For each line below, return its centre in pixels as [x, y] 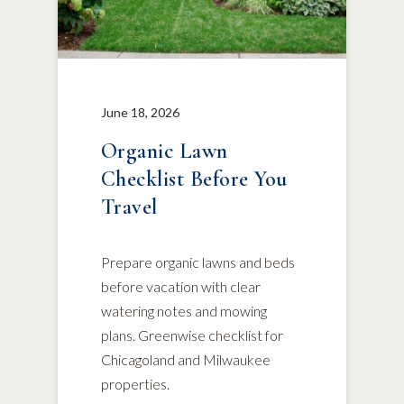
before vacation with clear [181, 286]
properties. [135, 384]
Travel [129, 207]
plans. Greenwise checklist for [192, 335]
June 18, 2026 [140, 112]
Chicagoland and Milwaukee [186, 359]
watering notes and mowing [184, 311]
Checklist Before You [194, 179]
